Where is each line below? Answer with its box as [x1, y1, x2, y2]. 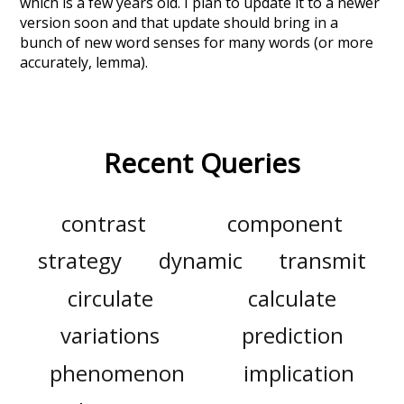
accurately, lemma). [20, 52, 149, 73]
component [227, 207, 344, 238]
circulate [67, 282, 153, 313]
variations [60, 320, 161, 351]
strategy [38, 245, 123, 276]
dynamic [158, 245, 243, 276]
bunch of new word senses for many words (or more [20, 32, 374, 53]
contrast [60, 207, 146, 238]
